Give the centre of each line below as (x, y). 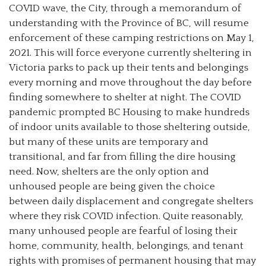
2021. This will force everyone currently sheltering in (130, 53)
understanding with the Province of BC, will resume (129, 23)
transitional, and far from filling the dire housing (122, 156)
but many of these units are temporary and (109, 142)
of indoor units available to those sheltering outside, (129, 127)
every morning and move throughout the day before (130, 82)
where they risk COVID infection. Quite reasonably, (126, 216)
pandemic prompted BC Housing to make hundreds (129, 112)
